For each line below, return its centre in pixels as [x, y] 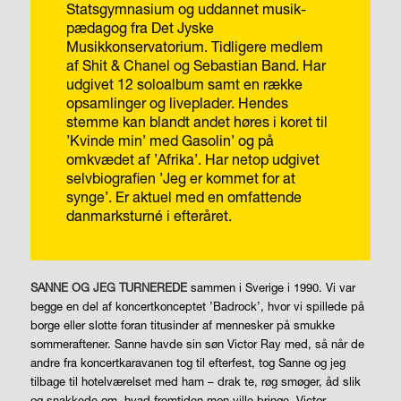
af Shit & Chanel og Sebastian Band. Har [196, 64]
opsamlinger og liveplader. [150, 102]
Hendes [263, 102]
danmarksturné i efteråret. [149, 215]
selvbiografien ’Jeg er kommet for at [180, 177]
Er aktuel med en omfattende [208, 196]
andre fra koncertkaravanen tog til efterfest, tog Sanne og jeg [188, 363]
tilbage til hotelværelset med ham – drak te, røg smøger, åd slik [195, 382]
